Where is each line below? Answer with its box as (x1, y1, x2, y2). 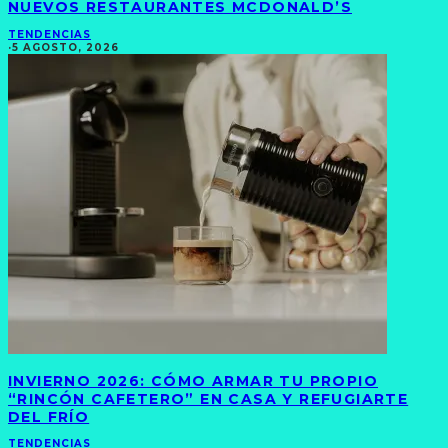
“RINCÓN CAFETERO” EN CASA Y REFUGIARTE (8, 389, 409, 408)
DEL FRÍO (8, 407, 90, 426)
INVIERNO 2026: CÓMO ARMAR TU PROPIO (8, 371, 378, 390)
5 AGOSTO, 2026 (12, 41, 119, 55)
